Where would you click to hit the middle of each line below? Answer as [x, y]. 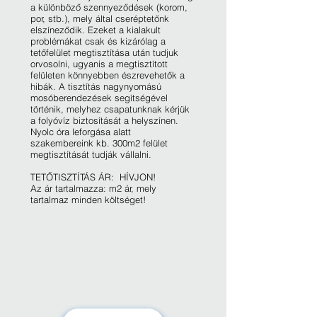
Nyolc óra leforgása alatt [81, 132]
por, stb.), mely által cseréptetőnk [100, 18]
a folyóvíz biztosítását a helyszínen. [104, 120]
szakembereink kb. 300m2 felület [99, 143]
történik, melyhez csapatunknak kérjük [110, 109]
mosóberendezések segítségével [99, 98]
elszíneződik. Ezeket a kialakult [96, 30]
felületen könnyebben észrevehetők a [108, 75]
